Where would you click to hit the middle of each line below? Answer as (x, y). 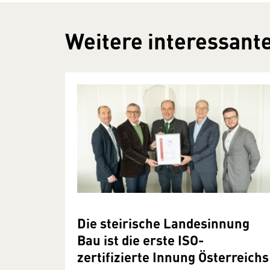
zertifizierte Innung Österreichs (173, 256)
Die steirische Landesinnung (163, 222)
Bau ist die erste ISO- (140, 239)
